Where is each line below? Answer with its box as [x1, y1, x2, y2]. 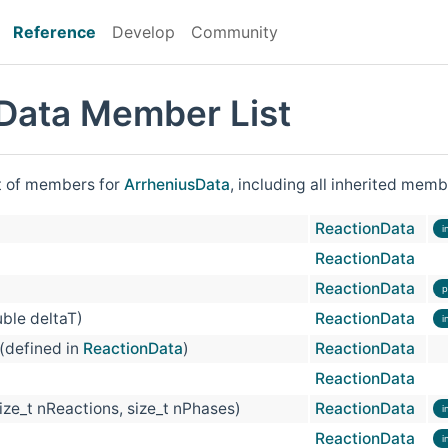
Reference [13, 22, 96, 42]
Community [191, 22, 278, 42]
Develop [112, 22, 175, 42]
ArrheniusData [124, 174, 230, 194]
